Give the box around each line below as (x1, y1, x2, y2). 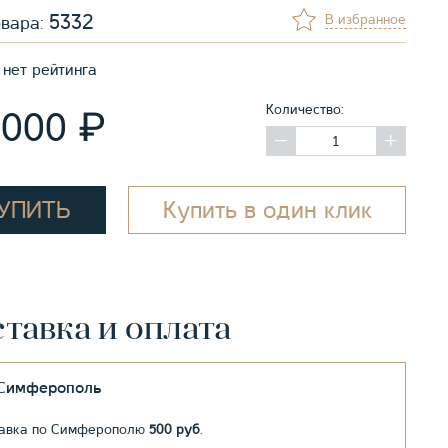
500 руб (149, 421, 200, 438)
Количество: (266, 101, 344, 118)
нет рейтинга (3, 61, 97, 80)
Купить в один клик (162, 197, 372, 224)
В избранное (325, 11, 406, 28)
